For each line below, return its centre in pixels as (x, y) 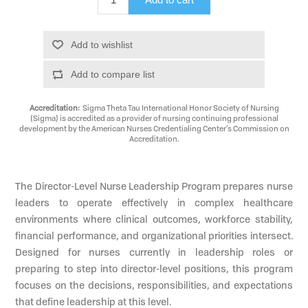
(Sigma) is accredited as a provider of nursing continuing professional (154, 118)
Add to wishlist (101, 44)
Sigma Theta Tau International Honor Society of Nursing (179, 107)
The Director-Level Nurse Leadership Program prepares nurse (154, 186)
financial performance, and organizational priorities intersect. (154, 235)
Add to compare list (112, 74)
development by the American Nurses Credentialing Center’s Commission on (154, 128)
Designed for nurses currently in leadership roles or (154, 252)
